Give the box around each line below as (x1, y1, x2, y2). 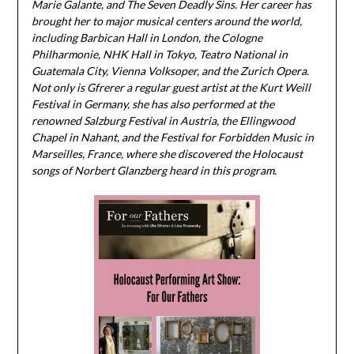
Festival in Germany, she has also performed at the (31, 97, 274, 111)
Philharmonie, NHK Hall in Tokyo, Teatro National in (31, 47, 288, 62)
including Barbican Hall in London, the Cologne (31, 31, 262, 45)
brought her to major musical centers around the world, (31, 14, 302, 28)
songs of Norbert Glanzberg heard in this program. (31, 164, 277, 178)
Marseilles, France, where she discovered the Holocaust (31, 147, 303, 161)
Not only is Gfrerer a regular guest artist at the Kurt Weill (31, 81, 311, 95)
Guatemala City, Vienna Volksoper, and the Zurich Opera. (31, 64, 309, 78)
